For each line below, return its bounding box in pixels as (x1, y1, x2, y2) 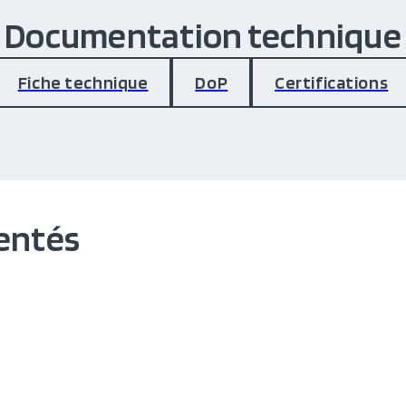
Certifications (275, 72, 389, 93)
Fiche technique (17, 72, 149, 93)
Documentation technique (5, 14, 401, 57)
